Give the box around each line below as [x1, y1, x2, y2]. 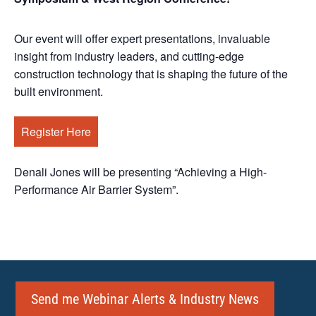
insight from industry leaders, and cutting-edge [14, 48, 244, 65]
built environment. [14, 83, 103, 100]
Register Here [21, 123, 91, 140]
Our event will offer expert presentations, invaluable [14, 30, 270, 47]
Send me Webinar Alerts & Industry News [31, 291, 260, 308]
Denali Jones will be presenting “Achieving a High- [14, 164, 267, 181]
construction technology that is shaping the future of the [14, 66, 288, 83]
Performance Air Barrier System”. [14, 181, 178, 198]
